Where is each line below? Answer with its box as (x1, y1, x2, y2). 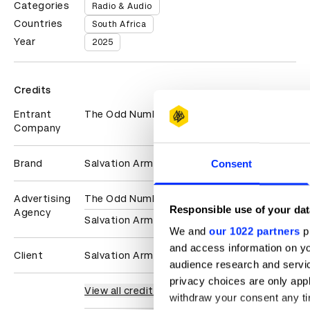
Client (14, 250, 43, 262)
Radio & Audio (92, 1, 152, 12)
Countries (14, 18, 63, 30)
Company (14, 122, 61, 134)
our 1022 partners (209, 225, 300, 237)
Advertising (14, 193, 71, 205)
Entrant (14, 109, 52, 120)
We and (169, 225, 209, 237)
